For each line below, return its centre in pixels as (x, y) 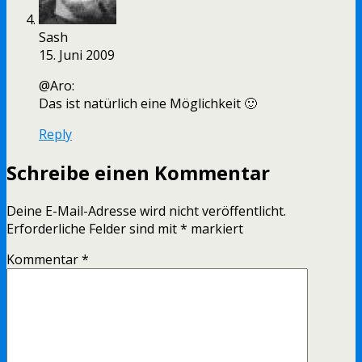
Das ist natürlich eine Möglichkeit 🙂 (148, 104)
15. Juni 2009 (77, 55)
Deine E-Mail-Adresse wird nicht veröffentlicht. (146, 211)
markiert (215, 229)
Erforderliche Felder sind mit (93, 229)
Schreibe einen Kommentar (138, 173)
